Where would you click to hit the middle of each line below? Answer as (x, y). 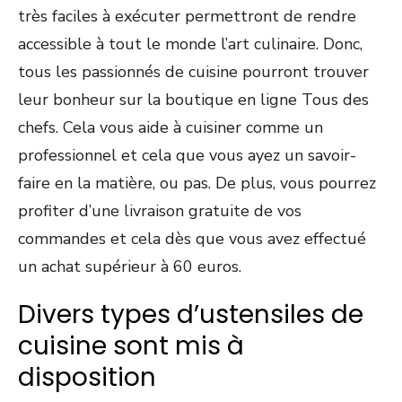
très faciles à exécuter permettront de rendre (187, 16)
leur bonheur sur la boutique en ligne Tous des (193, 99)
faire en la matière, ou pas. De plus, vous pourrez (197, 183)
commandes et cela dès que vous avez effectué (192, 238)
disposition (87, 377)
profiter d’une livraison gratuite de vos (160, 210)
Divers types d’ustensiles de (191, 314)
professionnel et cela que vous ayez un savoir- (187, 155)
